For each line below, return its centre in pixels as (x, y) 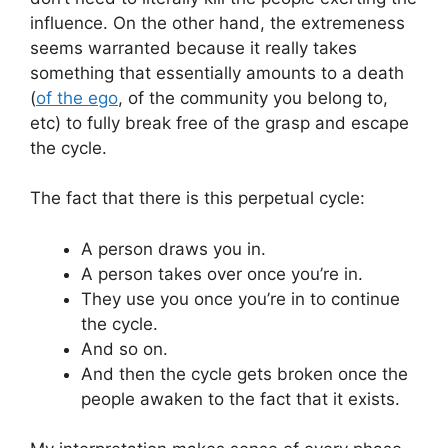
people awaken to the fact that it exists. (240, 398)
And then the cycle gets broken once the (244, 373)
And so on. (124, 348)
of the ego (77, 97)
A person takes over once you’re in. (222, 273)
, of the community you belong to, (253, 97)
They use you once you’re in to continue (240, 298)
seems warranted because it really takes (193, 47)
